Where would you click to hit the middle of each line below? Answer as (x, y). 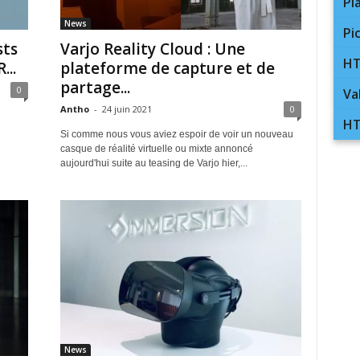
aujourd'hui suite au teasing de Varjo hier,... (153, 163)
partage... (95, 88)
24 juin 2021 (127, 109)
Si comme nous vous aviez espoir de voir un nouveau (176, 134)
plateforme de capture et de (167, 68)
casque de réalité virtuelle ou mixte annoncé (156, 149)
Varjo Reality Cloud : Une (152, 49)
